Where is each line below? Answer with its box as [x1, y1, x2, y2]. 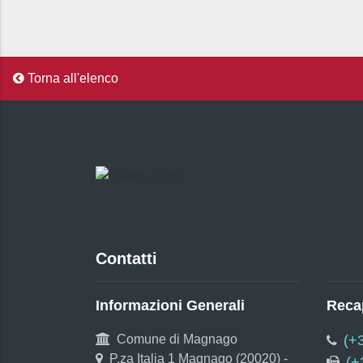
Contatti [96, 249, 157, 267]
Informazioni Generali [96, 297, 245, 314]
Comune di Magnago [117, 331, 237, 346]
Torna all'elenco [24, 70, 118, 85]
